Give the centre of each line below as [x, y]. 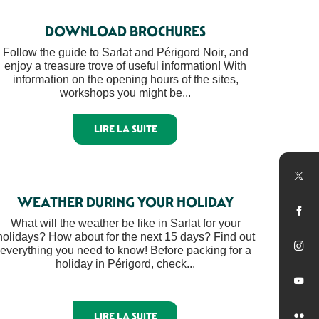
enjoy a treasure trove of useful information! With [125, 66]
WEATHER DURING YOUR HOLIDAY [125, 202]
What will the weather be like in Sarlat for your [125, 223]
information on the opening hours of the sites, [125, 79]
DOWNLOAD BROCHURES [125, 31]
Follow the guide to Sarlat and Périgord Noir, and [125, 52]
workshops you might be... [125, 93]
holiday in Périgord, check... [125, 263]
